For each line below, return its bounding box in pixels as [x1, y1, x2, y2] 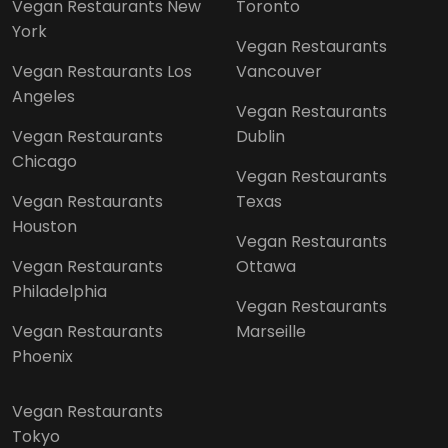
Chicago [12, 149, 77, 173]
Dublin [236, 124, 285, 148]
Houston [12, 214, 77, 238]
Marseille [236, 319, 306, 343]
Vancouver [236, 59, 322, 83]
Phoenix [12, 344, 73, 368]
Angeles [12, 84, 75, 108]
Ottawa [236, 254, 296, 278]
